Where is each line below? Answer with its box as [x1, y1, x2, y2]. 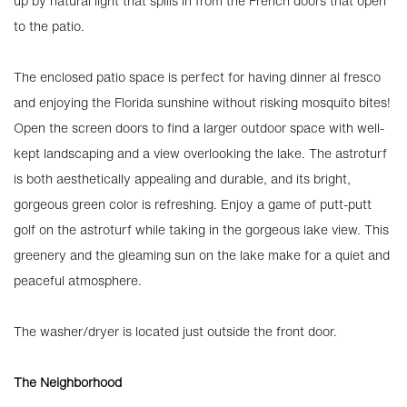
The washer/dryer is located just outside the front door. [14, 322, 337, 341]
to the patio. [14, 16, 84, 35]
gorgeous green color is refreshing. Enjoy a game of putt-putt [14, 194, 372, 213]
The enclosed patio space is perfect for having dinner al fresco [14, 67, 381, 86]
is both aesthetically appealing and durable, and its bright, [14, 169, 351, 188]
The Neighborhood [14, 372, 122, 392]
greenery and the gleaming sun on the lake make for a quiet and [14, 245, 390, 264]
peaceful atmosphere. [14, 271, 142, 290]
